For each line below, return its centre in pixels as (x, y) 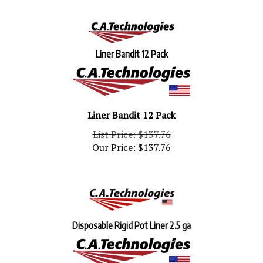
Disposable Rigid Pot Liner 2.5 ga (131, 220)
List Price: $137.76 (131, 129)
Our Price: (114, 142)
